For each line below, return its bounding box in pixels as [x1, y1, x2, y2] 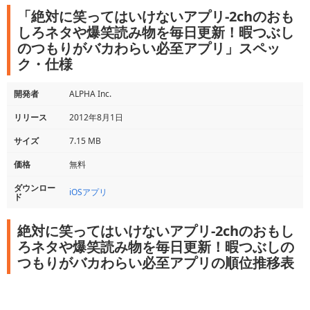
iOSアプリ [69, 186, 107, 198]
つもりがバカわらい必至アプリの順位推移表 [17, 253, 294, 272]
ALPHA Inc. [69, 88, 111, 100]
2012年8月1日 [69, 111, 123, 123]
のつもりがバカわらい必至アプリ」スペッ [17, 39, 280, 57]
